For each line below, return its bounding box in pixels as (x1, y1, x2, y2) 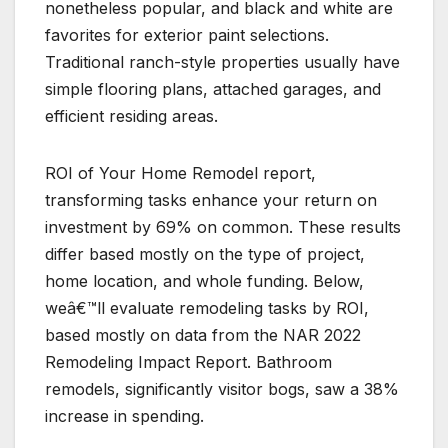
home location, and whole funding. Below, (45, 271, 364, 292)
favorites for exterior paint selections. (45, 25, 329, 46)
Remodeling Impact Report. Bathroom (45, 352, 332, 373)
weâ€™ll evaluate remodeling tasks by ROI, (45, 298, 369, 319)
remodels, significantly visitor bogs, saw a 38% (45, 379, 399, 400)
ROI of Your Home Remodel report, (45, 163, 316, 184)
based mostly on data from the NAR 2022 (45, 325, 361, 346)
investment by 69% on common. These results (45, 217, 401, 238)
